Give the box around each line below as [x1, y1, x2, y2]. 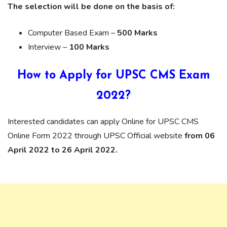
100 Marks [69, 41, 109, 53]
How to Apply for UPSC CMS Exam [17, 69, 210, 82]
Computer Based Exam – [28, 27, 117, 39]
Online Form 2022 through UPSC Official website [8, 130, 182, 141]
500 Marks [117, 27, 158, 39]
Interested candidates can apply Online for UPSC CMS [8, 116, 199, 127]
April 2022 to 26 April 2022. [8, 144, 120, 156]
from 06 [182, 130, 215, 141]
